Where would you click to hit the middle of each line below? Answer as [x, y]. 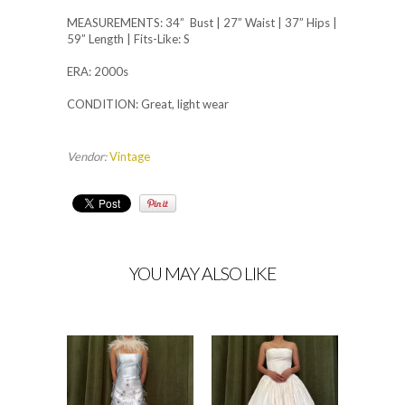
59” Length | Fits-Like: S [128, 39]
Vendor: [87, 157]
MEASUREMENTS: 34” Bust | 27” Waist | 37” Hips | [202, 23]
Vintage [130, 157]
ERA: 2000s [98, 72]
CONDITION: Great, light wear [148, 104]
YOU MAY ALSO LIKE [202, 274]
